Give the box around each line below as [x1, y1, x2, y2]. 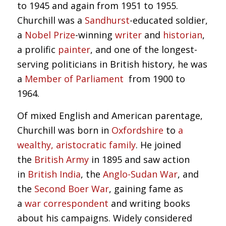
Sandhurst [84, 14, 130, 27]
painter [58, 43, 90, 56]
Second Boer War [34, 183, 109, 195]
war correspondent [24, 197, 108, 210]
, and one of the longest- [90, 43, 197, 56]
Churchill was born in [17, 124, 111, 137]
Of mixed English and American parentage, [17, 109, 203, 122]
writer [115, 29, 142, 41]
